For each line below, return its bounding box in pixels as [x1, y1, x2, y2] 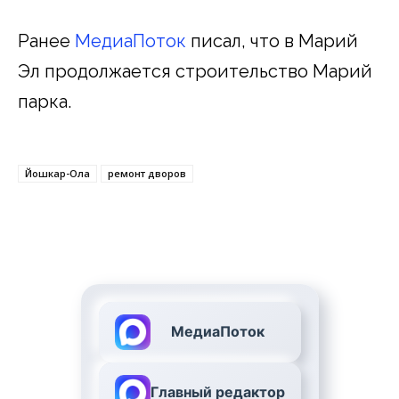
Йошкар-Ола [25, 166, 90, 180]
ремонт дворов [108, 166, 186, 180]
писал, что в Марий [186, 29, 358, 52]
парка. [18, 90, 71, 112]
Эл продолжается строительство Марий [18, 60, 372, 82]
